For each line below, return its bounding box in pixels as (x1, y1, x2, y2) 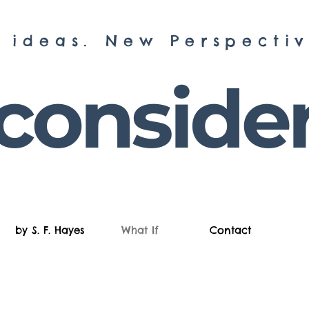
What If (121, 223, 159, 237)
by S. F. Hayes (14, 223, 84, 237)
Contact (209, 223, 251, 237)
